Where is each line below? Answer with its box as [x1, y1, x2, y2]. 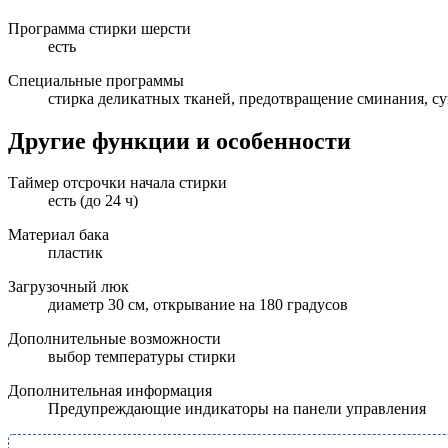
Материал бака [8, 226, 109, 244]
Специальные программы [8, 71, 184, 89]
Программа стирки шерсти [8, 19, 191, 37]
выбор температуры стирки [48, 348, 236, 366]
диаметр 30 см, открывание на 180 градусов [48, 296, 348, 314]
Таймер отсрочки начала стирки [8, 174, 227, 192]
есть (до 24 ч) [48, 192, 138, 210]
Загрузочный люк [8, 278, 129, 296]
